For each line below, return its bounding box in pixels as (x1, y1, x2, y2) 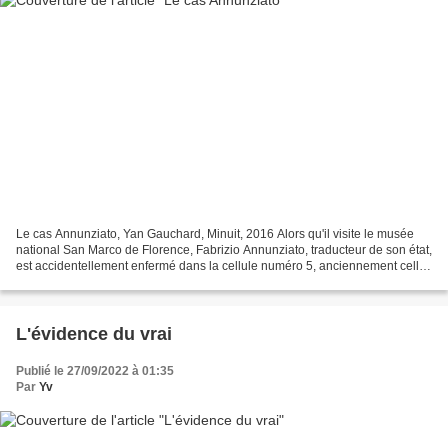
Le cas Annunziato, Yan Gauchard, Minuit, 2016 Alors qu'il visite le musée (16, 227, 414, 242)
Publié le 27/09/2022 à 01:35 (16, 364, 174, 379)
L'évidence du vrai (16, 324, 172, 345)
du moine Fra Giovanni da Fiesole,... (16, 275, 212, 290)
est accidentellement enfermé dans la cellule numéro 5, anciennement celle (16, 259, 426, 274)
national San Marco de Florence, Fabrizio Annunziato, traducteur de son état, (16, 243, 432, 258)
